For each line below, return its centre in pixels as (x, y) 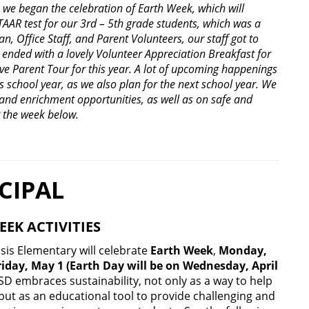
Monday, (243, 251)
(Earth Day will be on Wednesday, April (172, 266)
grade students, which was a (192, 24)
